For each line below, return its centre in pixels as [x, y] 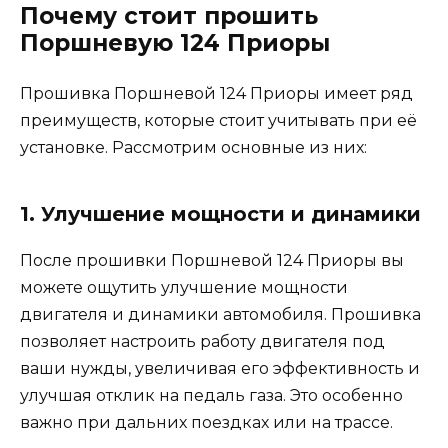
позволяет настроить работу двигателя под [202, 341]
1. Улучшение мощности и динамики [220, 213]
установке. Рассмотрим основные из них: [193, 147]
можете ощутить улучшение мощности [184, 287]
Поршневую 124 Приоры [175, 42]
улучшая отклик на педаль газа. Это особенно [211, 395]
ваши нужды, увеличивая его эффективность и [220, 368]
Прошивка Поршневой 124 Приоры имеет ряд [216, 93]
